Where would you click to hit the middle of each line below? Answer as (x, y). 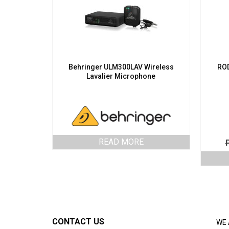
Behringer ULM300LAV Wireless (121, 67)
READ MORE (121, 142)
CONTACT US (78, 221)
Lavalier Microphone (121, 76)
